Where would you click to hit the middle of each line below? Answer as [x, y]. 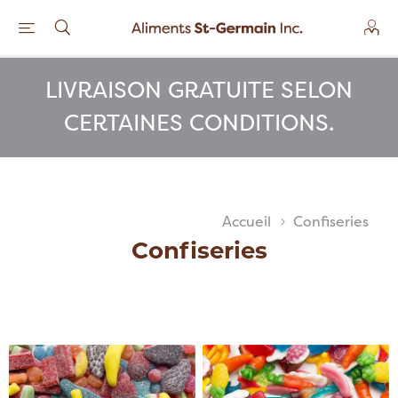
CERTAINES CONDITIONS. [199, 123]
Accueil [247, 221]
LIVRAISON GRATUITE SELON [199, 90]
